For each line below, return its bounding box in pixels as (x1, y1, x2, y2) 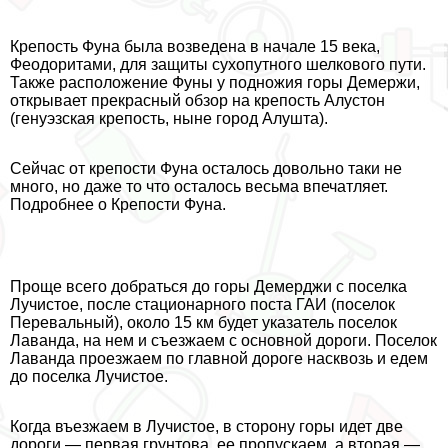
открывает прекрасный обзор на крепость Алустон (10, 91, 385, 109)
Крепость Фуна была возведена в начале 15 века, (10, 37, 380, 55)
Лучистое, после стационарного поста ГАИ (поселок (10, 295, 395, 313)
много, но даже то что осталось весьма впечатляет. (10, 177, 388, 195)
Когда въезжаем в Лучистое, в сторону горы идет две (10, 417, 403, 435)
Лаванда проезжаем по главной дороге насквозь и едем (10, 349, 428, 367)
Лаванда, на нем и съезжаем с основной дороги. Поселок (10, 331, 437, 349)
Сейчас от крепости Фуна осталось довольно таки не (10, 159, 402, 177)
